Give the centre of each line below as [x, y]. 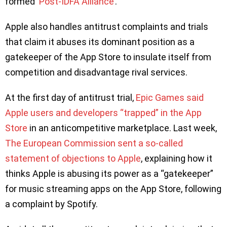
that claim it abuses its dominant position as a [100, 42]
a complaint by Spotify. [51, 204]
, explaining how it [177, 159]
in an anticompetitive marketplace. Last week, [122, 128]
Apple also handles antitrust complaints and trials [107, 27]
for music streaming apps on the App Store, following [113, 189]
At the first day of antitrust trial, [70, 98]
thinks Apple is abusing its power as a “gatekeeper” [109, 174]
